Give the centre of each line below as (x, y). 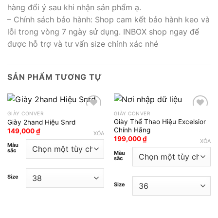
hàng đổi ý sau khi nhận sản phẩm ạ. (74, 7)
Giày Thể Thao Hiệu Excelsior (160, 121)
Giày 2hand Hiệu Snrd (41, 122)
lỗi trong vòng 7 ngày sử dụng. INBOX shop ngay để (103, 31)
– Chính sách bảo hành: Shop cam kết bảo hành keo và (109, 19)
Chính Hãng (132, 130)
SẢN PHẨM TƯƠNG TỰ (55, 77)
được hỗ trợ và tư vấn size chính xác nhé (83, 44)
